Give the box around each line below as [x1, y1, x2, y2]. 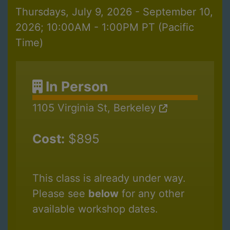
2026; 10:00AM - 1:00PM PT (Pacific [15, 21, 194, 34]
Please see [32, 187, 88, 200]
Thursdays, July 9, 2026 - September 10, [15, 6, 213, 18]
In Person [43, 78, 108, 95]
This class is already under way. [32, 172, 186, 185]
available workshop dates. [32, 203, 158, 216]
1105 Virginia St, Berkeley [32, 102, 159, 114]
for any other [119, 187, 184, 200]
